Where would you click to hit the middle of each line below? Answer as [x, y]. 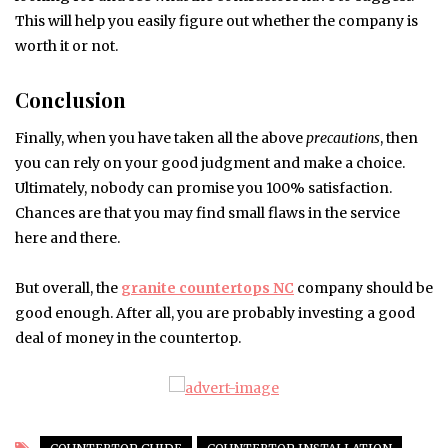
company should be [363, 288]
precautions [343, 138]
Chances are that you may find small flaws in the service [207, 213]
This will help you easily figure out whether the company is [216, 21]
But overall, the [68, 288]
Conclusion [70, 100]
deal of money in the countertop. [128, 338]
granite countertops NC [207, 288]
